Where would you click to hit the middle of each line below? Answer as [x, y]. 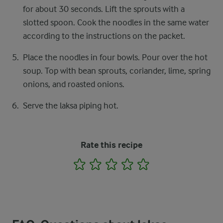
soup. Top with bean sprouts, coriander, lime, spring [117, 71]
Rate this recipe [111, 145]
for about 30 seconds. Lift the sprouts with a [104, 9]
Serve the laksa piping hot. [71, 106]
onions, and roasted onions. [74, 84]
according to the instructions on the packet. [104, 36]
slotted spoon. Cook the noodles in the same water [116, 22]
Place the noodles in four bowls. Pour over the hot [115, 57]
